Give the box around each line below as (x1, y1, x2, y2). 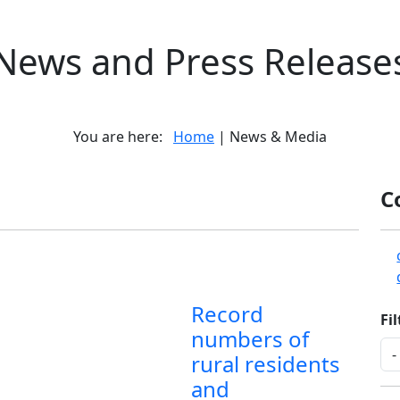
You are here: (73, 127, 173, 146)
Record (191, 299, 263, 329)
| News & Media (214, 127, 327, 146)
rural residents (191, 349, 340, 379)
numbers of (191, 324, 309, 354)
